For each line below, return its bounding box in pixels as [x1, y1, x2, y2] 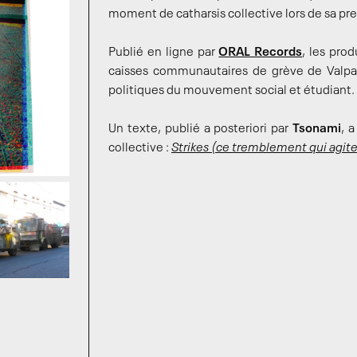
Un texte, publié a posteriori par [108, 123, 292, 135]
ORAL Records [218, 46, 303, 59]
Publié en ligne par [108, 46, 219, 59]
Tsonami [292, 123, 341, 135]
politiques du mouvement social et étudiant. [108, 84, 355, 97]
